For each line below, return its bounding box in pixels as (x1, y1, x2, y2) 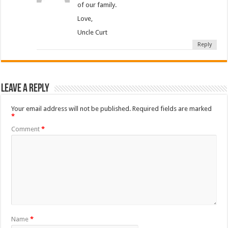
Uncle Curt (77, 28, 108, 36)
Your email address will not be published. (11, 104, 131, 112)
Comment (11, 125, 42, 133)
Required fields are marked (132, 104, 212, 112)
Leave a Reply (1, 82, 50, 95)
